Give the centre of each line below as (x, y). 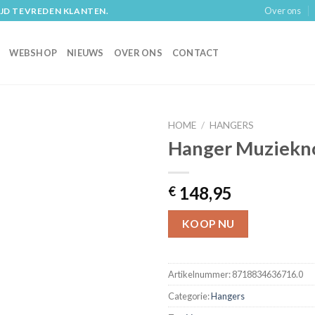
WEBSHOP (33, 53)
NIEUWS (85, 53)
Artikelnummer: (200, 275)
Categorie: (189, 296)
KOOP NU (208, 223)
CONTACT (195, 53)
